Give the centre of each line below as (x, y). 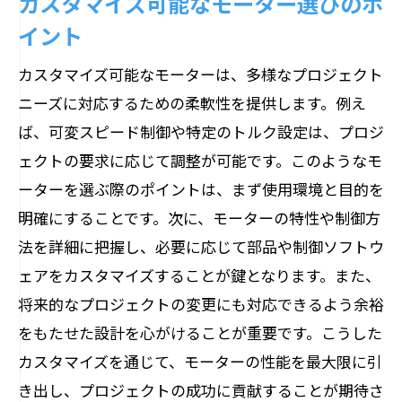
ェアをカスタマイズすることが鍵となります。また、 (199, 275)
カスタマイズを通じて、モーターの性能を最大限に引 (200, 361)
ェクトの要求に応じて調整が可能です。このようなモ (200, 160)
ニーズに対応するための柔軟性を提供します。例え (192, 103)
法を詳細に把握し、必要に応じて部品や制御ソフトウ (201, 246)
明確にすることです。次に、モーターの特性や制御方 (199, 218)
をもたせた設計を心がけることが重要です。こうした (200, 332)
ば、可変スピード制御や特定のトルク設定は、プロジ (201, 131)
